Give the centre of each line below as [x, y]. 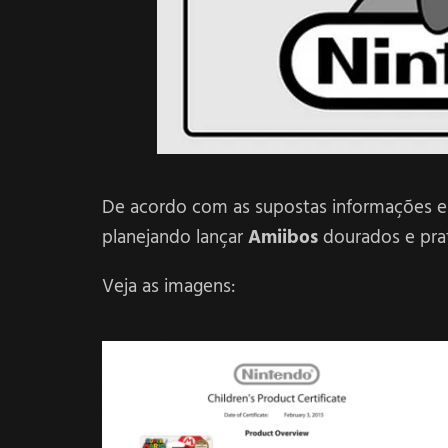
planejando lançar [175, 238]
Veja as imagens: [168, 287]
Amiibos [283, 238]
